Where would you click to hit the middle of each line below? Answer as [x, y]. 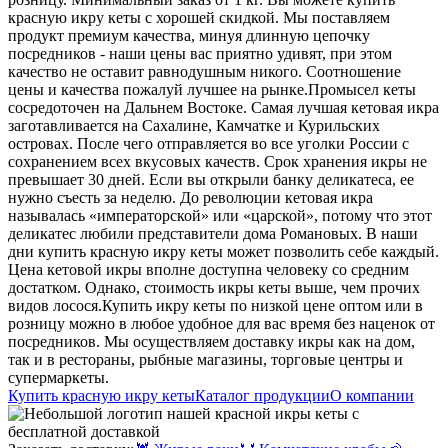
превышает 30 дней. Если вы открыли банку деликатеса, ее [211, 180]
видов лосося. [55, 306]
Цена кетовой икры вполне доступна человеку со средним [208, 270]
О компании [372, 396]
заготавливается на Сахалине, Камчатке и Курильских [194, 126]
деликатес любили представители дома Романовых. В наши [213, 234]
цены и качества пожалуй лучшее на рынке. [158, 90]
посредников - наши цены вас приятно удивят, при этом [200, 54]
